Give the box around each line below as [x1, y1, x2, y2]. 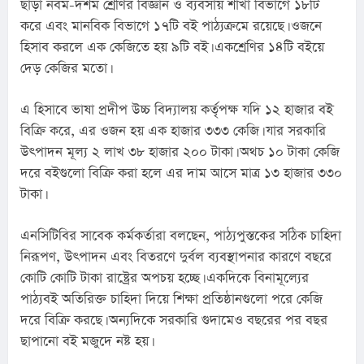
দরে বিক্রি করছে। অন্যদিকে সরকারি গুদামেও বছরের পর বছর [20, 310, 327, 330]
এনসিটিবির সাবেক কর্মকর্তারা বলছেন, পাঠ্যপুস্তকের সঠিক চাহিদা [20, 226, 341, 245]
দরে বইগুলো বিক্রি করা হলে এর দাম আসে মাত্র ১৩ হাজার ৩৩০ [20, 163, 342, 183]
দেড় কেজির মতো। [20, 58, 110, 78]
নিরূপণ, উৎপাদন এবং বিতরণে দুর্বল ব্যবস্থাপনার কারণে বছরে [20, 247, 331, 266]
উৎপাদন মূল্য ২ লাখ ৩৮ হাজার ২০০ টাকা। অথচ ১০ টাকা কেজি [20, 142, 340, 162]
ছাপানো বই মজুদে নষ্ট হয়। [20, 331, 151, 351]
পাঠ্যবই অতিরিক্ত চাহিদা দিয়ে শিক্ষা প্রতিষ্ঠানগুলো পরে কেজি [20, 289, 323, 309]
